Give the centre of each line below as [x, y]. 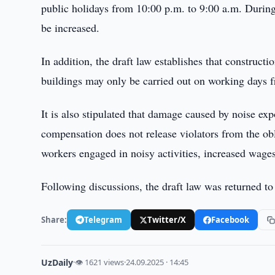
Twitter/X [167, 219]
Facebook [230, 219]
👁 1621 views [100, 262]
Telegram [103, 219]
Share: [54, 219]
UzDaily [57, 262]
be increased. [71, 28]
